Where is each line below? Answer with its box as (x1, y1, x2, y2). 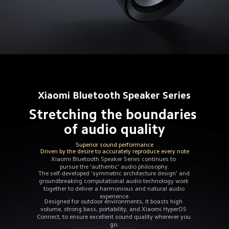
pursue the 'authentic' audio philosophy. (59, 164, 169, 170)
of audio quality (64, 122, 166, 136)
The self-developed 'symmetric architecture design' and (38, 170, 191, 177)
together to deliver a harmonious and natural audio (43, 186, 186, 192)
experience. (99, 193, 130, 200)
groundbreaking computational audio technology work (39, 178, 190, 185)
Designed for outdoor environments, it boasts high (44, 198, 185, 204)
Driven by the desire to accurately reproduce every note (40, 148, 189, 155)
